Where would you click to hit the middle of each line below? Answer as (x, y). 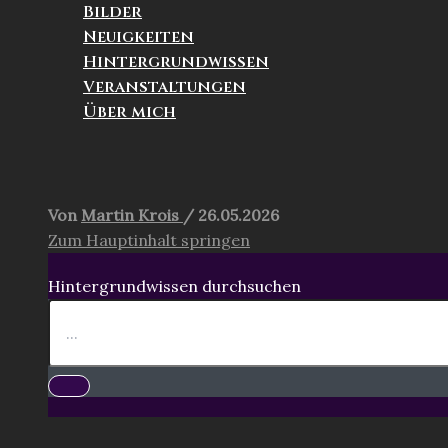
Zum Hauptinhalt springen (149, 239)
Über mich (129, 111)
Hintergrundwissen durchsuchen (174, 285)
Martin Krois (132, 214)
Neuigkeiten (138, 36)
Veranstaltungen (164, 86)
